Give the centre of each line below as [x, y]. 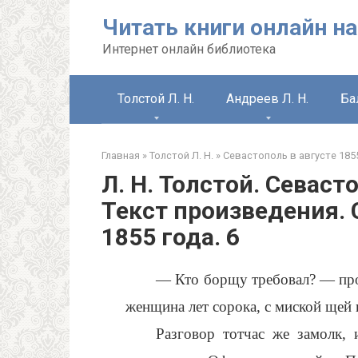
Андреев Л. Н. [267, 99]
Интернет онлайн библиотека [189, 49]
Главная [121, 155]
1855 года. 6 [171, 237]
